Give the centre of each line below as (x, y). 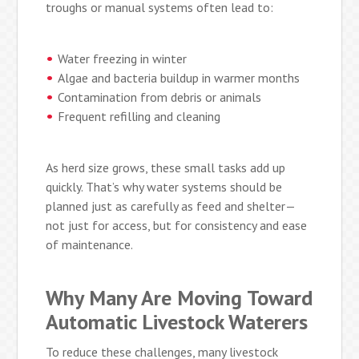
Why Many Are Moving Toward (179, 297)
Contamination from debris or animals (160, 97)
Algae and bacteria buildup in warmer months (179, 77)
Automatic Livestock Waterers (177, 321)
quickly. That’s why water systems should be (164, 186)
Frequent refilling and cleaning (139, 116)
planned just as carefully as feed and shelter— (171, 206)
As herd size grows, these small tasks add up (166, 167)
